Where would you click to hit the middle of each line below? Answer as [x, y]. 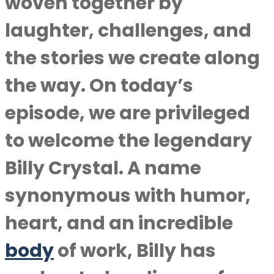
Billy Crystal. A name [103, 168]
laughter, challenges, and [128, 31]
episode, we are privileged [128, 113]
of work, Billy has [135, 251]
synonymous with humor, [128, 196]
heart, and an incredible [119, 223]
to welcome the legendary [128, 141]
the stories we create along [132, 58]
